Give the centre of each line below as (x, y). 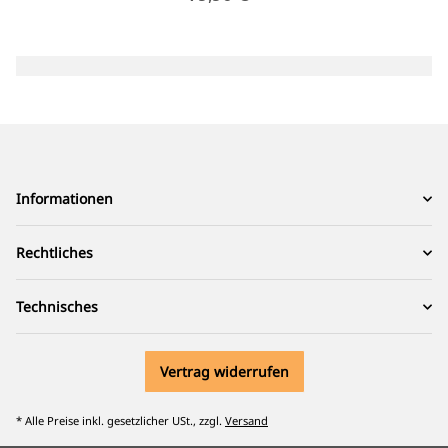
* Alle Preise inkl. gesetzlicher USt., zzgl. (120, 421)
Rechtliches (54, 253)
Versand (246, 421)
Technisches (57, 307)
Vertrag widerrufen (224, 372)
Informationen (64, 199)
